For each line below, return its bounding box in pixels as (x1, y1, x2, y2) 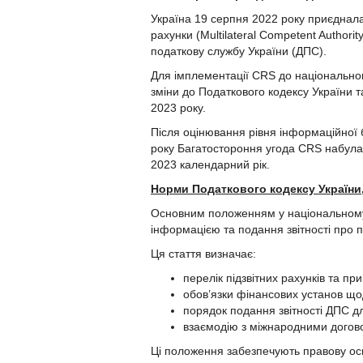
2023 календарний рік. (151, 158, 270, 172)
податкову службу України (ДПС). (151, 45, 327, 58)
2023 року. (151, 101, 206, 115)
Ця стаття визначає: (151, 247, 256, 261)
